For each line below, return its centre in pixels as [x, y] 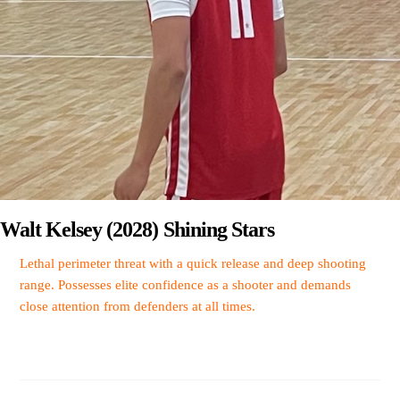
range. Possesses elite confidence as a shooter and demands [186, 285]
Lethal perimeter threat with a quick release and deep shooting [193, 263]
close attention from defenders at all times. [138, 306]
